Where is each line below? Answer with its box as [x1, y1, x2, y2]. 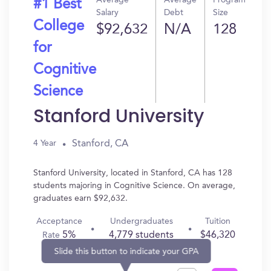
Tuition [205, 217, 231, 226]
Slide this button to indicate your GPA [54, 247, 199, 256]
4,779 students [109, 230, 174, 240]
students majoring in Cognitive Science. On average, [33, 181, 235, 190]
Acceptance [36, 217, 82, 226]
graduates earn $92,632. [33, 194, 128, 203]
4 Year [33, 139, 56, 148]
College [33, 19, 84, 34]
